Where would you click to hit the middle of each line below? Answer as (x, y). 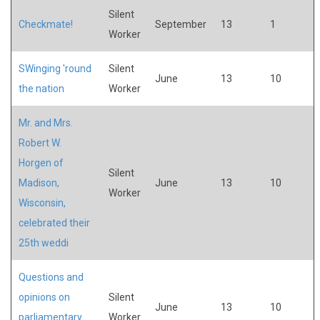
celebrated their (54, 222)
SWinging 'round (55, 68)
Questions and (51, 277)
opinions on (44, 297)
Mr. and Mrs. (46, 122)
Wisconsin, (42, 202)
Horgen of (41, 162)
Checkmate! (46, 24)
